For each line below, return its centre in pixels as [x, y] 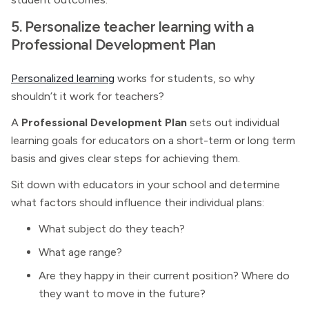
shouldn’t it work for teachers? [88, 97]
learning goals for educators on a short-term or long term [153, 141]
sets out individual [233, 123]
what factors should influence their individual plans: [138, 203]
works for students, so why [185, 79]
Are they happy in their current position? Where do [164, 276]
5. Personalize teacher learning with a [132, 27]
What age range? [80, 252]
